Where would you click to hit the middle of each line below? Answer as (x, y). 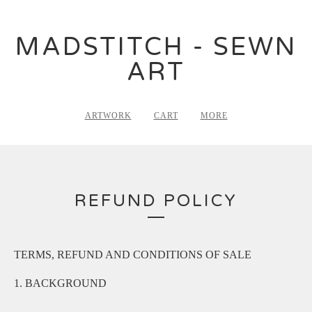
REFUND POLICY (156, 201)
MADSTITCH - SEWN (156, 47)
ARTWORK (108, 116)
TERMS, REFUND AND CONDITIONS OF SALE (133, 255)
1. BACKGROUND (60, 283)
